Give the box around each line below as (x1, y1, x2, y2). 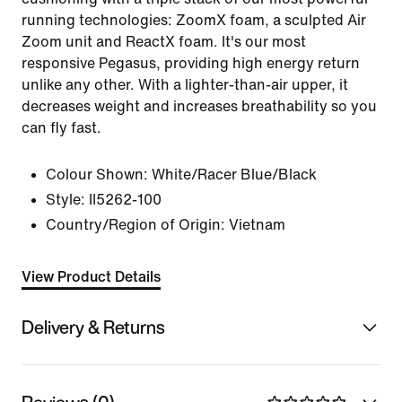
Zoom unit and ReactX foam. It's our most (22, 34, 306, 49)
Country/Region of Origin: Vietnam (46, 217, 285, 232)
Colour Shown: (46, 167, 148, 182)
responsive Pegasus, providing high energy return (22, 56, 360, 71)
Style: (46, 192, 85, 207)
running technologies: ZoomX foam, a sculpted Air (22, 13, 366, 28)
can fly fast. (22, 120, 101, 135)
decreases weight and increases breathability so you (22, 99, 377, 114)
